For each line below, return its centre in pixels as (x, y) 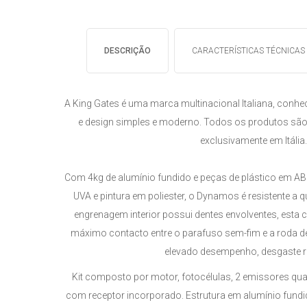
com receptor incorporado (123, 295)
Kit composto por (111, 277)
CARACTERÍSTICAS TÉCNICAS (249, 51)
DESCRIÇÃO (128, 51)
